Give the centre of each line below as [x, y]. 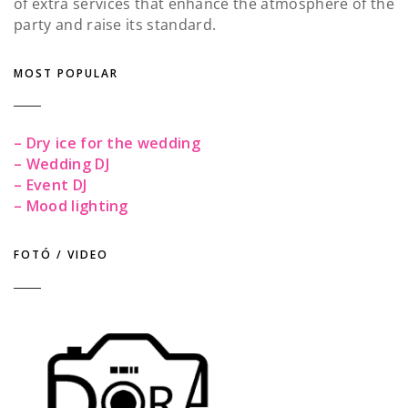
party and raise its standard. [115, 24]
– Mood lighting [71, 206]
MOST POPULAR [66, 73]
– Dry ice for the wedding [107, 143]
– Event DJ [51, 185]
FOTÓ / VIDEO [61, 255]
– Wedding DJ [61, 164]
